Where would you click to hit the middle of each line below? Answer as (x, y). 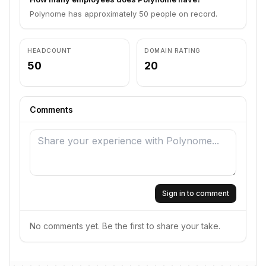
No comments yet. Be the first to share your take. (125, 226)
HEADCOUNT (50, 50)
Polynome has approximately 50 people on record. (123, 14)
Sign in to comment (196, 193)
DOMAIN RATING (172, 50)
